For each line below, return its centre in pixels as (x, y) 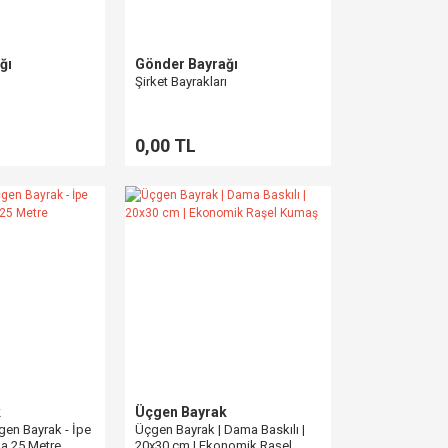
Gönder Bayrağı (186, 64)
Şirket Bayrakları (181, 81)
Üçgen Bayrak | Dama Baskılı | (220, 429)
